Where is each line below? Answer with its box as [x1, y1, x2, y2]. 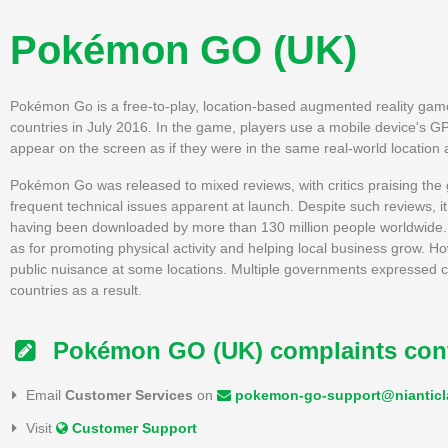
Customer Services [65, 386, 193, 403]
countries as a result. [10, 281, 142, 298]
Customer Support [68, 419, 197, 436]
